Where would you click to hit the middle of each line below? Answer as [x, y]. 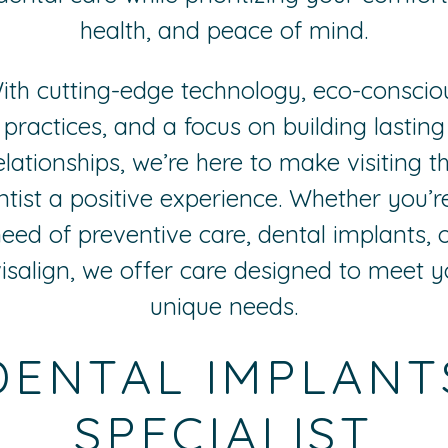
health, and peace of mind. [224, 29]
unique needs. [224, 305]
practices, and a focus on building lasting [224, 125]
